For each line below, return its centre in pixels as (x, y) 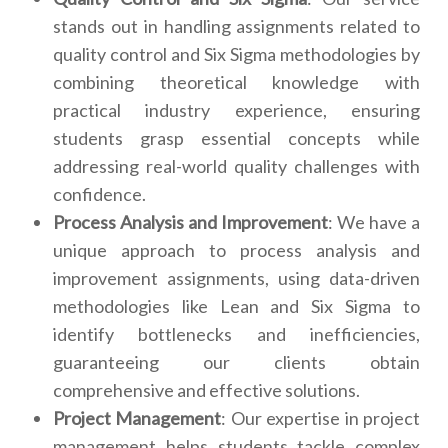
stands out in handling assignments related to (236, 26)
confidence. (99, 194)
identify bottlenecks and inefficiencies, (236, 334)
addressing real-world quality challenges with (236, 166)
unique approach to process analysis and (236, 250)
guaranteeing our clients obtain (236, 362)
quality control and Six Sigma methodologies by (236, 54)
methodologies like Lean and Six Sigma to (236, 306)
